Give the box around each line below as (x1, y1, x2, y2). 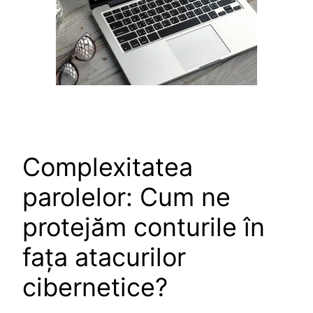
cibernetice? (22, 271, 168, 303)
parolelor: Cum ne (22, 181, 231, 212)
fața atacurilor (22, 241, 186, 272)
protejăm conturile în (22, 211, 265, 242)
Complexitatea (22, 151, 193, 182)
